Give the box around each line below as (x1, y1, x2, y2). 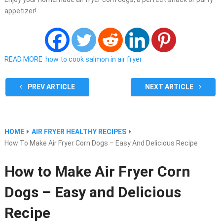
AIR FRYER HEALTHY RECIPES (31, 127, 126, 136)
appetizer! (4, 6, 37, 15)
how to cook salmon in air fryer (45, 55, 142, 63)
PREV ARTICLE (26, 82, 75, 91)
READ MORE (4, 55, 42, 63)
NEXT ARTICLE (145, 82, 195, 91)
